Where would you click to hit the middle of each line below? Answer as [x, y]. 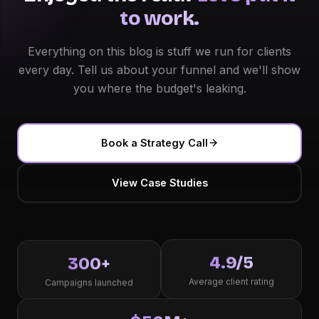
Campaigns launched [89, 283]
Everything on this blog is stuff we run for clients [159, 51]
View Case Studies [159, 183]
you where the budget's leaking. [159, 88]
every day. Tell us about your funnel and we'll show [159, 69]
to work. [159, 18]
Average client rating [231, 282]
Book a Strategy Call [154, 143]
